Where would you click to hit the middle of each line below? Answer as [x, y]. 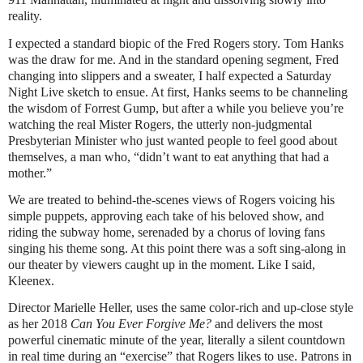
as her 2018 [39, 324]
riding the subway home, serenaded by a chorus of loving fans [167, 233]
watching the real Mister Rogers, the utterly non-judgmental [160, 124]
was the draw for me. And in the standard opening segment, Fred [173, 59]
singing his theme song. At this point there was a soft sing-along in [177, 249]
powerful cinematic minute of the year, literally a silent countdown [177, 340]
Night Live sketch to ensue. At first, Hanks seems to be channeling [178, 92]
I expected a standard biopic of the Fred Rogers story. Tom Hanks [176, 43]
